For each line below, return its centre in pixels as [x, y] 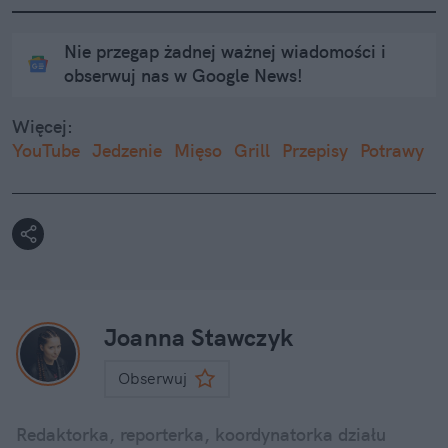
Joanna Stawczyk [198, 336]
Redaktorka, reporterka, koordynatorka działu [201, 434]
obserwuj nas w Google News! [183, 75]
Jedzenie [127, 150]
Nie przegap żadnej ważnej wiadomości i [225, 51]
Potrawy [392, 150]
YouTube [46, 150]
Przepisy [315, 150]
